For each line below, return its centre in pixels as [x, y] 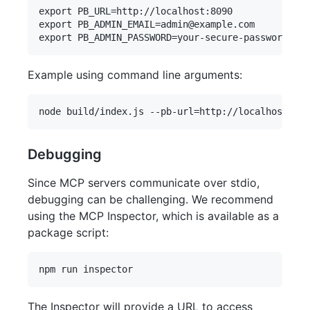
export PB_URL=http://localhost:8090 [136, 11]
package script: [68, 233]
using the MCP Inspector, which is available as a [153, 216]
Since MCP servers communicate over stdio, [144, 183]
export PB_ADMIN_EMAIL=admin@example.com [147, 25]
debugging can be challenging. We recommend [151, 200]
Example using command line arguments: [135, 75]
